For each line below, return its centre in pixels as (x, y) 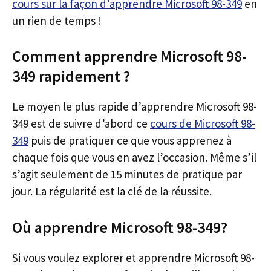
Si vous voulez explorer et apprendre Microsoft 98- (133, 257)
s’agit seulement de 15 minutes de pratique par (127, 174)
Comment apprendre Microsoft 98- (129, 56)
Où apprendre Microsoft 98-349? (120, 227)
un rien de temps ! (57, 20)
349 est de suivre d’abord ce (81, 123)
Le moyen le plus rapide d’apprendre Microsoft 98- (135, 106)
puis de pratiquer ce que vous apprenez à (130, 140)
